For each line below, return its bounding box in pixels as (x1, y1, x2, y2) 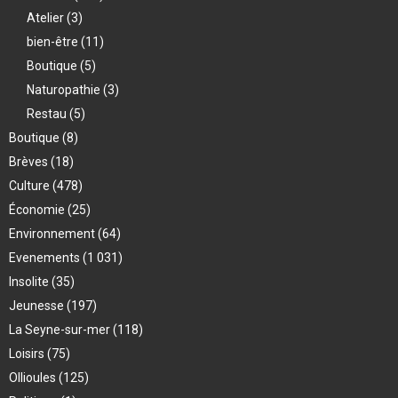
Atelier (27, 11, 67, 26)
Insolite (9, 275, 52, 290)
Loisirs (9, 346, 47, 362)
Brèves (9, 155, 51, 170)
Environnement (9, 227, 98, 242)
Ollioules (9, 370, 59, 386)
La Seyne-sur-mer (9, 322, 113, 338)
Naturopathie (27, 83, 103, 98)
